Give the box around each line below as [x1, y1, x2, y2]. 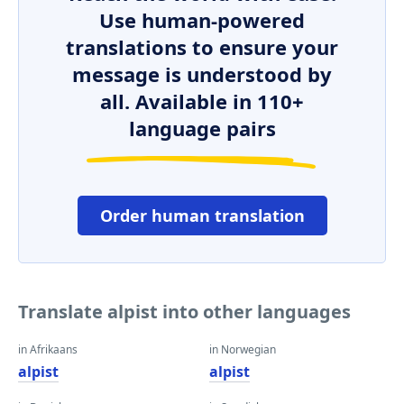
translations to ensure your [66, 33, 338, 60]
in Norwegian [209, 342, 276, 357]
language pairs [128, 115, 276, 142]
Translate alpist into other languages [18, 299, 351, 324]
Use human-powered [99, 6, 305, 33]
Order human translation [99, 205, 305, 226]
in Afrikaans [18, 342, 78, 357]
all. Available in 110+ [100, 87, 304, 115]
